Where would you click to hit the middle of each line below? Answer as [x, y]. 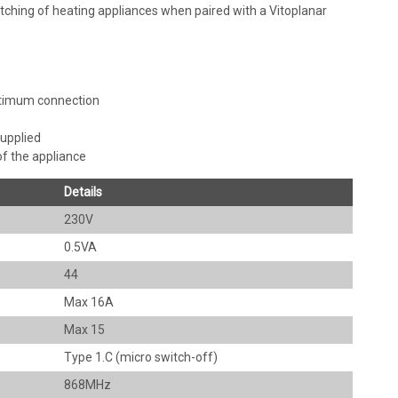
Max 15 [84, 329]
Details [83, 191]
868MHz [87, 384]
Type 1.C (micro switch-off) [140, 357]
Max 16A [88, 302]
